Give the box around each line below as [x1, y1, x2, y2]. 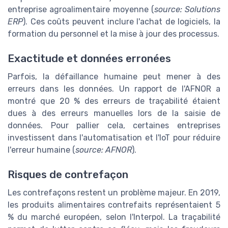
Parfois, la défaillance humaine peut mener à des [8, 72, 220, 82]
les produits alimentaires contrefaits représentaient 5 [8, 200, 220, 210]
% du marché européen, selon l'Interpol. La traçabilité [8, 212, 220, 222]
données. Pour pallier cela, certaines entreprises [8, 121, 220, 131]
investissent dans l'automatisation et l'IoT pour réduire [8, 133, 220, 143]
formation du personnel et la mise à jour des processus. [8, 28, 219, 39]
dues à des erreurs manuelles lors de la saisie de [8, 108, 220, 119]
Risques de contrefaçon [8, 168, 128, 181]
